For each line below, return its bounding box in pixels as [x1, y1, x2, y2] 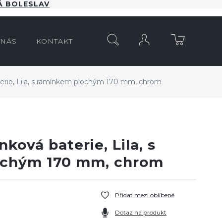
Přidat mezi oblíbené [115, 191, 174, 199]
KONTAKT [36, 37, 73, 46]
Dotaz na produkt [115, 209, 166, 216]
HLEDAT [77, 31, 107, 40]
